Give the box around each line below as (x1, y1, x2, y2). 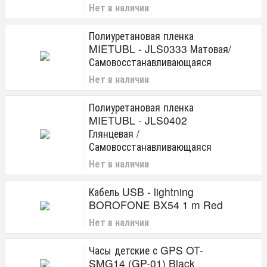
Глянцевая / (89, 126, 139, 141)
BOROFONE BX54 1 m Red (89, 197, 223, 212)
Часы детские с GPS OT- (89, 243, 203, 257)
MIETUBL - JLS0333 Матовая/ (89, 41, 231, 56)
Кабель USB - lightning (89, 184, 194, 199)
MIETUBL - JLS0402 (89, 113, 187, 128)
